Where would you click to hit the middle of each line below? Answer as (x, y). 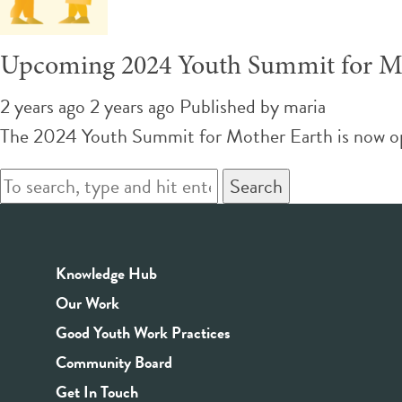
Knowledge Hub (106, 273)
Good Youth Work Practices (143, 332)
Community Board (114, 362)
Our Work (87, 302)
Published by (232, 106)
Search (256, 186)
